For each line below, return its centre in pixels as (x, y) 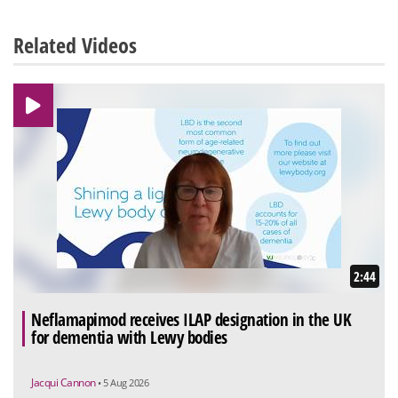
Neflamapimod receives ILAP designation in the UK (191, 319)
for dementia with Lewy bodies (129, 337)
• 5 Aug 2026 (123, 382)
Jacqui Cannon (64, 382)
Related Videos (75, 45)
